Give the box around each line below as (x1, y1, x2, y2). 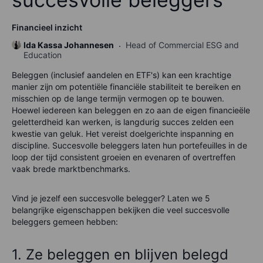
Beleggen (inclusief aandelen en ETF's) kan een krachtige (12, 69, 231, 80)
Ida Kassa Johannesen (23, 39, 114, 50)
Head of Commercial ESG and (126, 39, 239, 50)
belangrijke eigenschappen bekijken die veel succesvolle (12, 204, 230, 215)
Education (23, 49, 62, 60)
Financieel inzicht (12, 22, 82, 32)
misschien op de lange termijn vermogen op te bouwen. (12, 93, 224, 103)
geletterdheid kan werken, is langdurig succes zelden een (12, 116, 234, 127)
